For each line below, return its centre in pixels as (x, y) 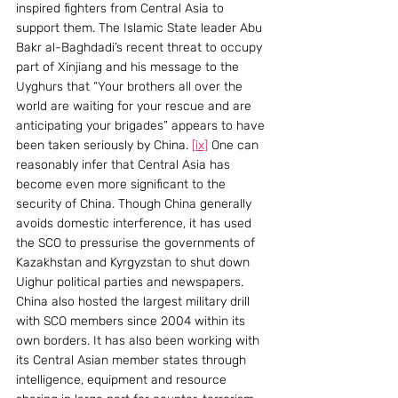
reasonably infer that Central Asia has (125, 164)
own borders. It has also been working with (139, 340)
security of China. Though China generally (135, 203)
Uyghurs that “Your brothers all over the (131, 86)
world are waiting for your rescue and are (135, 106)
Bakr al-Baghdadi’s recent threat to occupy (141, 47)
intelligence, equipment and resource (123, 379)
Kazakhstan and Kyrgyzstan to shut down (135, 262)
